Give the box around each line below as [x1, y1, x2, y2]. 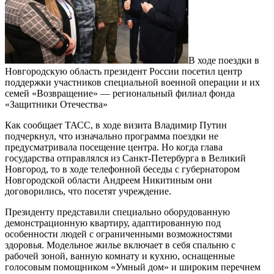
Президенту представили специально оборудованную [5, 206, 230, 217]
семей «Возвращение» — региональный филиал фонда [5, 87, 235, 98]
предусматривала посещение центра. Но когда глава [5, 141, 223, 152]
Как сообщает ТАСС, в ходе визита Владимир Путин [5, 119, 227, 130]
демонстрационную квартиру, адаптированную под [5, 217, 221, 228]
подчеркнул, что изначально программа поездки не [5, 130, 218, 141]
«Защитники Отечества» [5, 98, 108, 109]
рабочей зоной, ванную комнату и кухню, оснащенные [5, 250, 235, 261]
